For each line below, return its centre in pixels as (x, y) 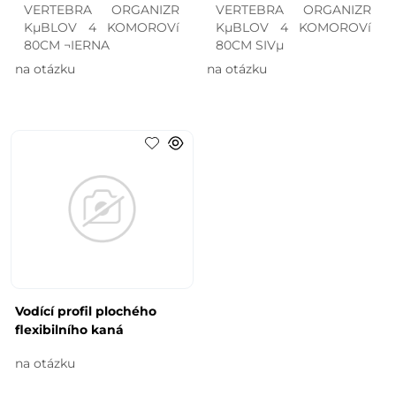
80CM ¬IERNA (67, 45)
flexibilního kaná (70, 329)
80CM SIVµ (250, 45)
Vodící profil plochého (86, 311)
